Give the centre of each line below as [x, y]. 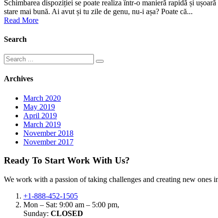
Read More [21, 20]
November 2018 [48, 133]
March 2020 [42, 98]
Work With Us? [97, 161]
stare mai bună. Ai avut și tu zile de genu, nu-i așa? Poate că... [98, 11]
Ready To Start [34, 161]
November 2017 [48, 142]
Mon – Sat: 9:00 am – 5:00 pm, [71, 205]
